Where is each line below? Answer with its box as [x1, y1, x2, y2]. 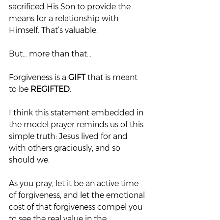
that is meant [85, 73, 139, 82]
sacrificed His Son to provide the [9, 2, 133, 11]
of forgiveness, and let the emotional [9, 191, 147, 200]
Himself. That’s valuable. [9, 26, 98, 35]
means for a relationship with [9, 14, 121, 23]
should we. [9, 155, 50, 165]
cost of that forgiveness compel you [9, 202, 144, 212]
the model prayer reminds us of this [9, 120, 145, 129]
